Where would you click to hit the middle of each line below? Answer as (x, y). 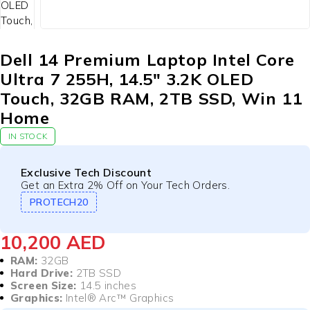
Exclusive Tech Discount (86, 173)
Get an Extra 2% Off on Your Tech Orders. (125, 185)
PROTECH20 (59, 202)
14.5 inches (106, 286)
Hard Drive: (42, 273)
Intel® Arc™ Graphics (118, 298)
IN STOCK (28, 136)
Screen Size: (44, 286)
